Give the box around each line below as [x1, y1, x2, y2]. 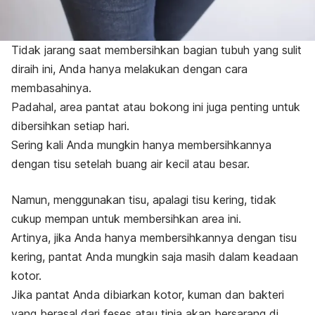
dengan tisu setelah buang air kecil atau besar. [11, 157, 250, 172]
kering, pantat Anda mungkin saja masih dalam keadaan [11, 250, 298, 264]
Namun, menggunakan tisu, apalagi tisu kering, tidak [11, 193, 276, 207]
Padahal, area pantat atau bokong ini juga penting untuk [11, 100, 300, 115]
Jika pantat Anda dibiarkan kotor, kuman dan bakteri [11, 288, 284, 302]
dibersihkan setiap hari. [11, 119, 129, 134]
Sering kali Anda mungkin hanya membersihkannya [11, 138, 271, 153]
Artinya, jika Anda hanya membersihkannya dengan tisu [11, 231, 297, 245]
